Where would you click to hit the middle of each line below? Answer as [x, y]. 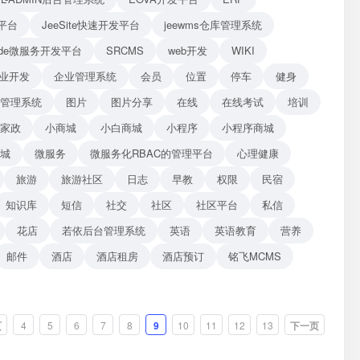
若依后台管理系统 [104, 230]
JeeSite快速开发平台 [91, 25]
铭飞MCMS [255, 256]
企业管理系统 [85, 76]
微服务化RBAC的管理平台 [151, 153]
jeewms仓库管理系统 [213, 25]
